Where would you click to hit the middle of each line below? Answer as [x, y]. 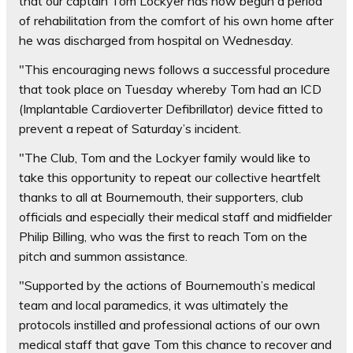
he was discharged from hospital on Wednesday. [156, 41]
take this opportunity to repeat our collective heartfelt [170, 178]
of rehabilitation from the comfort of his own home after [176, 21]
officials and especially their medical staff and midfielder [175, 217]
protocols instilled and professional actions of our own [169, 325]
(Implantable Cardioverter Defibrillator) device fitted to [171, 109]
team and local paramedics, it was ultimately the [154, 305]
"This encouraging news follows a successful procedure [175, 70]
